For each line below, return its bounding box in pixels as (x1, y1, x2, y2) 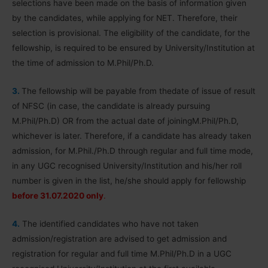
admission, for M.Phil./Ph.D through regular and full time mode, (12, 145, 253, 156)
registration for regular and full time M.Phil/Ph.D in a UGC (12, 248, 232, 258)
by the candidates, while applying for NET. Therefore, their (12, 13, 237, 23)
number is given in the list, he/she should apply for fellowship (12, 175, 246, 185)
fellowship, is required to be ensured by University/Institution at (12, 42, 255, 53)
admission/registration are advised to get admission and (12, 233, 227, 243)
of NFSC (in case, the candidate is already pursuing (12, 100, 210, 111)
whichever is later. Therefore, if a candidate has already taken (12, 130, 251, 141)
